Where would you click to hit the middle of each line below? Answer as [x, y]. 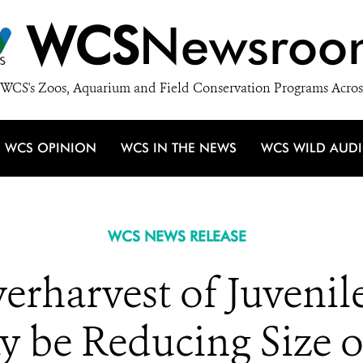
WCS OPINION [51, 148]
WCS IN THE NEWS [179, 148]
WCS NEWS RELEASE [177, 236]
